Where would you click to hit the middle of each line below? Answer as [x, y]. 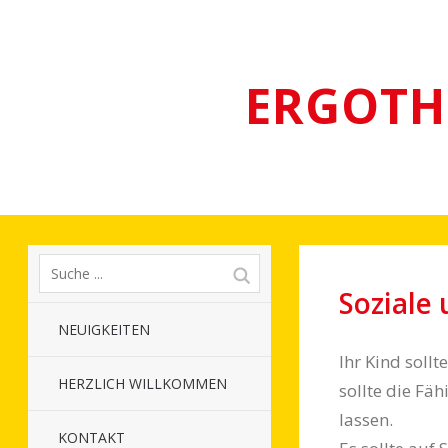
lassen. [365, 419]
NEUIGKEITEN [104, 329]
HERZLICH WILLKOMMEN [142, 383]
